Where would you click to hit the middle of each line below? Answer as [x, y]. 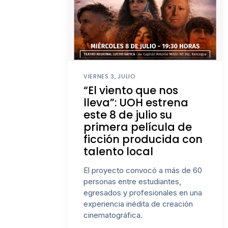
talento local [119, 152]
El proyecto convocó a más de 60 [143, 170]
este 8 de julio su [128, 115]
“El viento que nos [131, 91]
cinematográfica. [113, 215]
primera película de [138, 127]
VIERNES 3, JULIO [109, 76]
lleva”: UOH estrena [136, 103]
